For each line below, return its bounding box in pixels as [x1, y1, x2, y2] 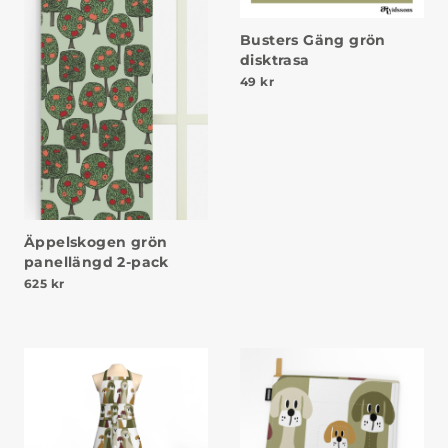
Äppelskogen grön [24, 233, 168, 252]
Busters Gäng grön [240, 31, 386, 50]
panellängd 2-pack [24, 253, 169, 272]
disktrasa [240, 51, 310, 70]
